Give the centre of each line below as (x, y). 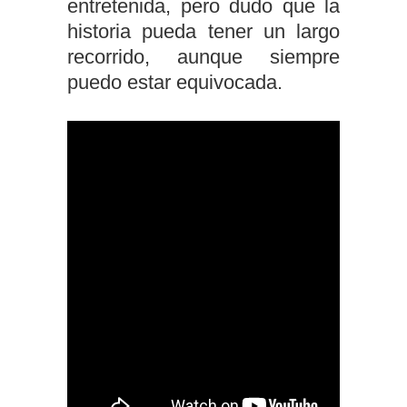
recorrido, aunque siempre (203, 57)
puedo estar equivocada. (175, 82)
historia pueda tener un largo (203, 31)
